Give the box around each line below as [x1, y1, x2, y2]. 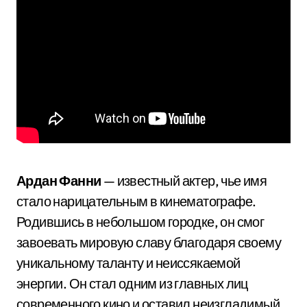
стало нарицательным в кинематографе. [16, 193, 256, 210]
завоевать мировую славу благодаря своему [16, 234, 281, 251]
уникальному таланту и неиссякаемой [16, 254, 241, 271]
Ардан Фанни [16, 172, 101, 189]
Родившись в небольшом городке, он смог [16, 213, 265, 230]
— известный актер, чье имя [101, 172, 267, 189]
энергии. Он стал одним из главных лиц [16, 275, 248, 292]
